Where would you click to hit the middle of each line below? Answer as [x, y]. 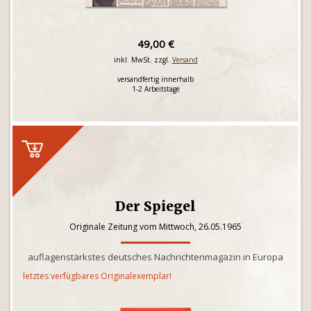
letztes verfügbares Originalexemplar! [97, 276]
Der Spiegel [155, 206]
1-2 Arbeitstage [155, 89]
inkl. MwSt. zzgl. [143, 60]
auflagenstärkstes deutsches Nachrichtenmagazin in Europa [155, 257]
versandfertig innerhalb [155, 79]
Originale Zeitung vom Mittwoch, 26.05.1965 [155, 227]
